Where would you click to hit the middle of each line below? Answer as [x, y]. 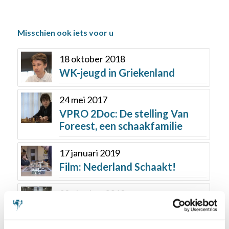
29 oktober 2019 [92, 193]
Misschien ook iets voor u [65, 32]
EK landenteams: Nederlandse [129, 207]
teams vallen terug [102, 220]
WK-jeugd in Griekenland [117, 72]
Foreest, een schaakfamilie [121, 125]
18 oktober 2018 [92, 59]
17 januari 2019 [89, 153]
